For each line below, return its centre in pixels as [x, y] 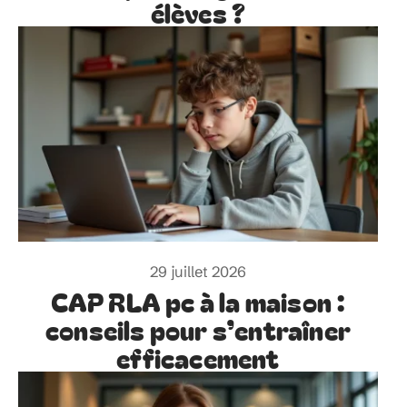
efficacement [198, 358]
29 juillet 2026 [198, 272]
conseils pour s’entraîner [198, 330]
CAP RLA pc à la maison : [198, 302]
